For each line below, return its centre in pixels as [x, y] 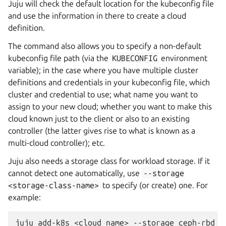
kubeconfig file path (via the [59, 58]
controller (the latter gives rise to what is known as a [102, 130]
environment [183, 58]
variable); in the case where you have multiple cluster [103, 70]
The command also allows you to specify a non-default [105, 46]
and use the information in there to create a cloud [97, 15]
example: [24, 197]
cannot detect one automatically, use [75, 173]
